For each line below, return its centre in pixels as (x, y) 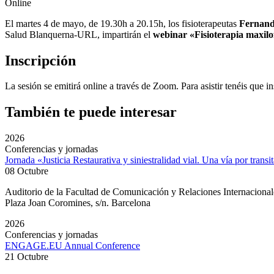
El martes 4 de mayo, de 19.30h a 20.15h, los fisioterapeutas (122, 23)
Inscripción (40, 60)
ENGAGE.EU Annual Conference (72, 246)
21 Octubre (27, 257)
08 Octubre (27, 171)
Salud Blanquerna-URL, (54, 34)
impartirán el (128, 34)
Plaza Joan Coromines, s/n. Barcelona (78, 203)
